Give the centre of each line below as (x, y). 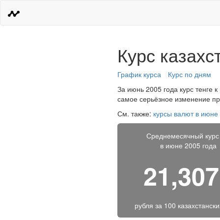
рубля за (149, 205)
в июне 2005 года (188, 145)
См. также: (135, 113)
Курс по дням (190, 74)
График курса (139, 74)
